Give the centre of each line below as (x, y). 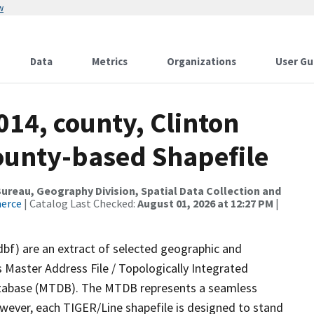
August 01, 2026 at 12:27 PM (205, 203)
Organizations (202, 61)
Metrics (110, 61)
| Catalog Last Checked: (80, 203)
